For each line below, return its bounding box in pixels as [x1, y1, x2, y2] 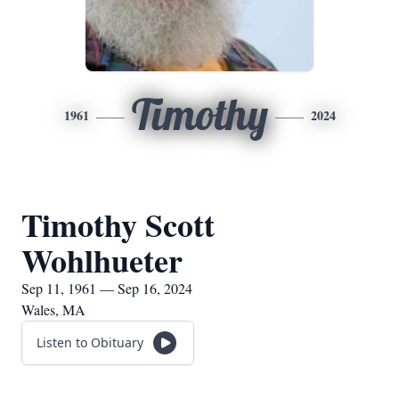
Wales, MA [21, 300, 85, 319]
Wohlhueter [21, 237, 183, 283]
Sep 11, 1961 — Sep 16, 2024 [21, 279, 192, 297]
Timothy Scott [21, 201, 215, 248]
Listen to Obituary [37, 334, 143, 351]
